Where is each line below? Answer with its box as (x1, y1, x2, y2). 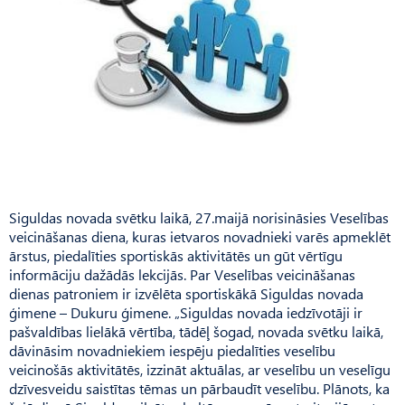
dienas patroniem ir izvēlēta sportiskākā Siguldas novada (9, 284, 363, 304)
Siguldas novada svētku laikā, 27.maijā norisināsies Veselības (9, 208, 389, 228)
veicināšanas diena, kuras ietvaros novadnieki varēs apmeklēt (9, 227, 391, 247)
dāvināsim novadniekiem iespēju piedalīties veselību (9, 341, 335, 361)
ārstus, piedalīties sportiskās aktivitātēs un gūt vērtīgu (9, 246, 343, 266)
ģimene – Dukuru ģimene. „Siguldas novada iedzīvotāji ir (9, 303, 363, 323)
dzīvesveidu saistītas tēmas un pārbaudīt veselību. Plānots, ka (9, 379, 390, 399)
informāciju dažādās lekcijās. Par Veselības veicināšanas (9, 265, 355, 285)
